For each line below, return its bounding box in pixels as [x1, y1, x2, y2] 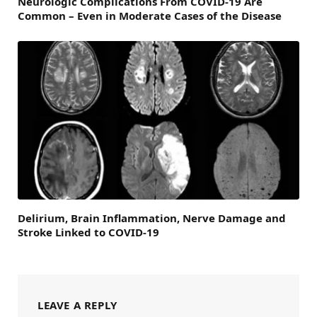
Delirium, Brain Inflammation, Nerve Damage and [18, 211, 286, 226]
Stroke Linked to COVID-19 [18, 225, 159, 240]
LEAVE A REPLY [38, 298, 117, 313]
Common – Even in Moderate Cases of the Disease [18, 8, 282, 23]
